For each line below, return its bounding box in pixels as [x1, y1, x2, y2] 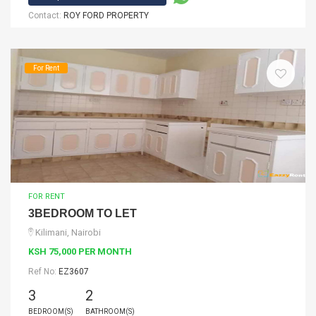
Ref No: [28, 267, 59, 276]
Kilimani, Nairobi [35, 227, 101, 238]
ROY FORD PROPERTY [63, 11, 149, 20]
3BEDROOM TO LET [28, 207, 137, 219]
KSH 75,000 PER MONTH [28, 246, 132, 257]
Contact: [28, 11, 63, 20]
